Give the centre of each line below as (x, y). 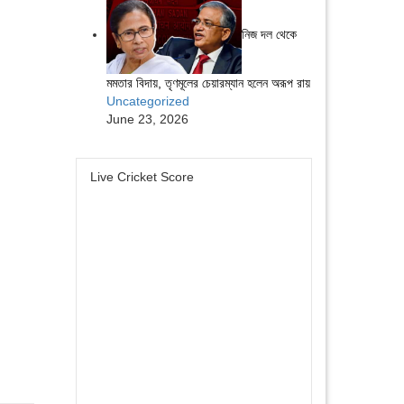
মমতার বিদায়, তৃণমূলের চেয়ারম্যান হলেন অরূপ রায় (208, 83)
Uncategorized (147, 101)
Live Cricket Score (142, 176)
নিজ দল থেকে (269, 35)
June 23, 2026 (147, 119)
